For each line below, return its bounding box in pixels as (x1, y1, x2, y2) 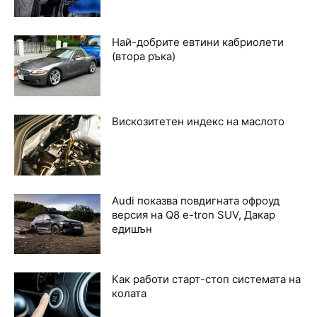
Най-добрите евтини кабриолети (112, 35, 284, 50)
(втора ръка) (112, 50, 176, 64)
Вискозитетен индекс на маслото (112, 114, 285, 128)
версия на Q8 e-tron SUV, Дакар (112, 207, 276, 221)
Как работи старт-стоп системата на (112, 272, 301, 287)
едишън (112, 221, 153, 236)
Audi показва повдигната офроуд (112, 193, 280, 207)
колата (112, 287, 147, 301)
